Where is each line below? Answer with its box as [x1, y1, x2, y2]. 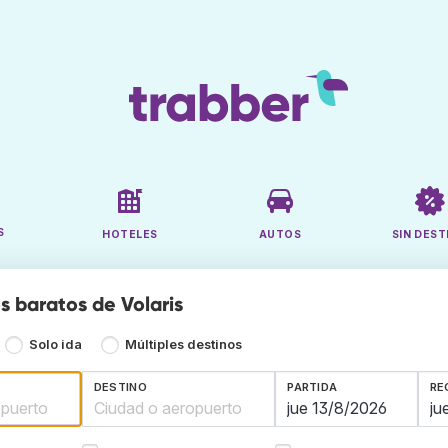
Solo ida [29, 337, 83, 353]
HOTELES [102, 228, 158, 242]
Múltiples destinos [124, 337, 242, 353]
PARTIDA [287, 380, 338, 395]
